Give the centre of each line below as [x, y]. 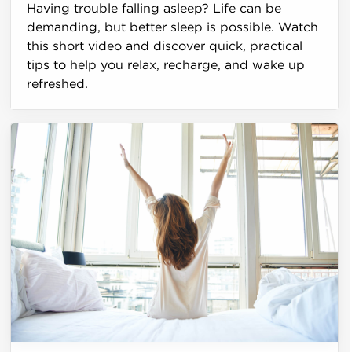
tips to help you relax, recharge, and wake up [166, 66]
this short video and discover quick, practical [165, 47]
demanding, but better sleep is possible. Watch [173, 28]
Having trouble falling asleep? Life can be [154, 9]
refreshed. [58, 84]
